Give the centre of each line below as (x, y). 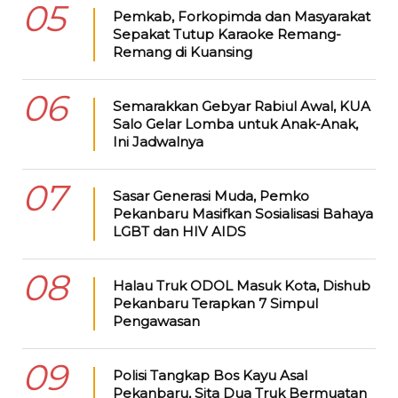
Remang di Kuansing (182, 52)
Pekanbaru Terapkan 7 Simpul (215, 303)
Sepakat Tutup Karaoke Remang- (227, 34)
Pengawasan (156, 321)
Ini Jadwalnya (158, 141)
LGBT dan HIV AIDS (181, 231)
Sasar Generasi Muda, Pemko (211, 195)
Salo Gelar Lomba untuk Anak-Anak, (235, 123)
